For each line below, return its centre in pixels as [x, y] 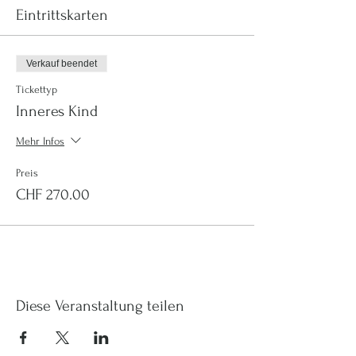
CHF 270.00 [53, 195]
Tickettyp [37, 89]
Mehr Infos [40, 141]
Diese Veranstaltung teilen [100, 306]
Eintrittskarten [62, 15]
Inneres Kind [57, 111]
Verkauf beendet [62, 64]
